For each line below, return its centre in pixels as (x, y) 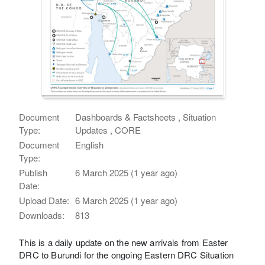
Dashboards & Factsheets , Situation (146, 117)
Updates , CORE (108, 130)
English (90, 144)
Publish (33, 172)
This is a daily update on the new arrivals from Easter (124, 242)
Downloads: (42, 215)
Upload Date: (44, 200)
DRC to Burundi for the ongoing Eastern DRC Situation (127, 254)
